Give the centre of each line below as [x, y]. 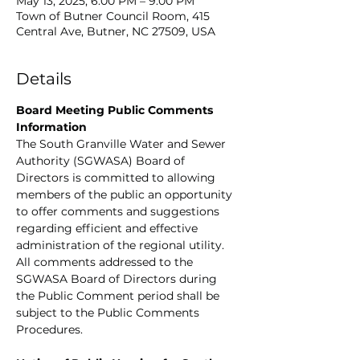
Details [44, 79]
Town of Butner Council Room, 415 [113, 16]
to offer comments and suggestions [119, 211]
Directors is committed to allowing [117, 178]
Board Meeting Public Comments [116, 110]
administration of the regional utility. [122, 245]
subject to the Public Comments [109, 313]
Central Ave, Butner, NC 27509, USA [116, 31]
